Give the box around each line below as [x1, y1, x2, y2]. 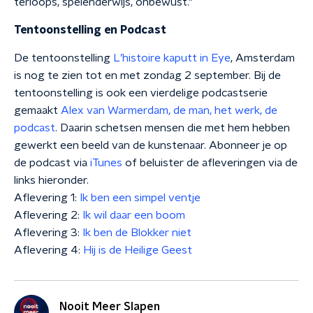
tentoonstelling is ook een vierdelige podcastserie [14, 87, 268, 99]
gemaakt [14, 105, 61, 116]
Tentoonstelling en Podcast [14, 24, 166, 36]
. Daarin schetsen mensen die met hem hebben [55, 122, 290, 133]
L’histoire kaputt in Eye [113, 52, 231, 64]
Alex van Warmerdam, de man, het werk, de [61, 105, 277, 116]
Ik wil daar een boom [82, 210, 185, 221]
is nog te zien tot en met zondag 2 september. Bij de [14, 70, 281, 81]
